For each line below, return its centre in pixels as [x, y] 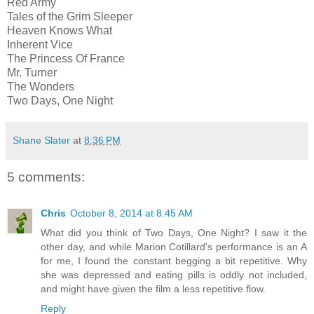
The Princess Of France [66, 59]
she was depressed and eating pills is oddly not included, [174, 275]
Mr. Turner [32, 73]
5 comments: [46, 177]
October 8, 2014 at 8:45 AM [131, 213]
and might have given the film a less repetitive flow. [153, 289]
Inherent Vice [40, 45]
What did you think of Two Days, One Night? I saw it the [174, 233]
